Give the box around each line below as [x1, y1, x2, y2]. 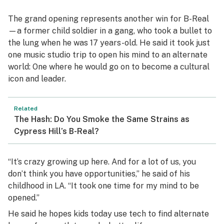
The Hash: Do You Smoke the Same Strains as [14, 114, 189, 124]
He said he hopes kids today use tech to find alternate [8, 209, 209, 218]
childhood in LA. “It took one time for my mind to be [8, 181, 199, 190]
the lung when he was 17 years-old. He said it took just [8, 38, 210, 47]
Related [14, 105, 37, 112]
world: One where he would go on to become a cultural [8, 62, 209, 71]
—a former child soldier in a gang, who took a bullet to [8, 26, 212, 35]
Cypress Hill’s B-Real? [14, 126, 99, 136]
